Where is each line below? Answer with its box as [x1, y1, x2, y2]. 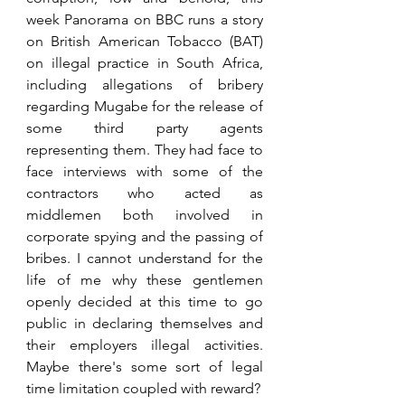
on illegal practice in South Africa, [26, 53, 263, 71]
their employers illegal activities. [26, 335, 263, 353]
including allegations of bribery [26, 75, 263, 93]
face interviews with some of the [26, 162, 263, 180]
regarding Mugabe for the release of [26, 97, 263, 115]
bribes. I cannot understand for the [26, 249, 263, 267]
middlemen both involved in [26, 205, 263, 223]
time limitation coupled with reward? [26, 379, 260, 397]
